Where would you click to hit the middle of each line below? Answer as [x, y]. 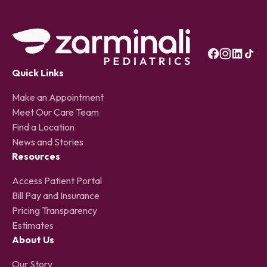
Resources [36, 156]
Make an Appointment [58, 97]
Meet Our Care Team [55, 112]
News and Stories [48, 142]
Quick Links [38, 72]
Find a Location [43, 127]
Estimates [33, 225]
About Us [33, 239]
